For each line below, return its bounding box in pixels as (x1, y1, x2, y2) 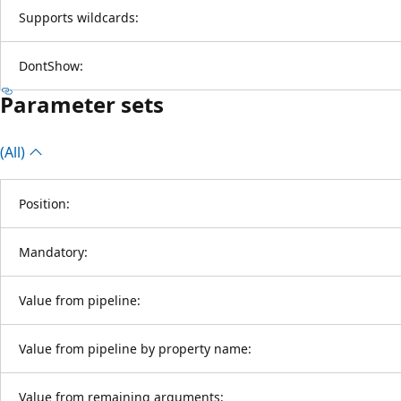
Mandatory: (19, 243, 88, 260)
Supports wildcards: (19, 8, 139, 26)
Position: (19, 194, 70, 212)
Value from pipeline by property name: (19, 339, 252, 357)
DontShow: (19, 56, 83, 74)
